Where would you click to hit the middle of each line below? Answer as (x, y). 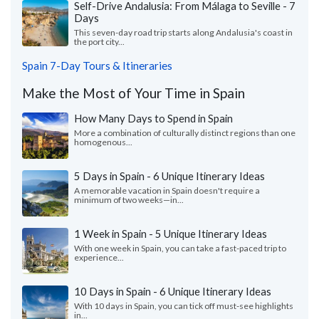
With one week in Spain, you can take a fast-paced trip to (180, 249)
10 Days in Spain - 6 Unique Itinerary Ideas (173, 292)
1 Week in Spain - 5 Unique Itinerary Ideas (171, 234)
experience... (99, 258)
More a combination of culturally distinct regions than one (185, 133)
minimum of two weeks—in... (129, 200)
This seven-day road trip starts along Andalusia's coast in (183, 33)
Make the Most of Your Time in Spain (134, 93)
